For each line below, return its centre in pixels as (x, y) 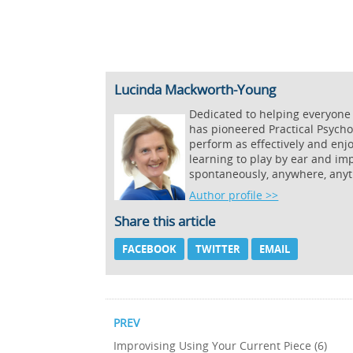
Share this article (165, 221)
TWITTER (218, 249)
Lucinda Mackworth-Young (195, 89)
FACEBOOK (150, 249)
